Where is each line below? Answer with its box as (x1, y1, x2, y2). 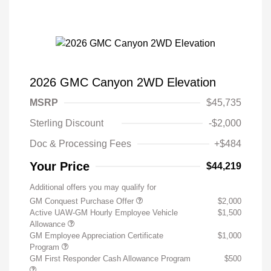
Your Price (30, 160, 90, 174)
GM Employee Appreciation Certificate (30, 231, 163, 241)
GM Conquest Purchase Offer (30, 197, 136, 206)
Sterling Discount (30, 118, 103, 129)
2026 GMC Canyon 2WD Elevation (30, 76, 216, 90)
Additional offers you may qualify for (30, 183, 156, 192)
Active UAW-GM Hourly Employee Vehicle (30, 208, 178, 218)
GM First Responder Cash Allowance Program (30, 254, 191, 264)
